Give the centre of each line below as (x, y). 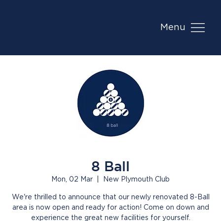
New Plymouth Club (136, 180)
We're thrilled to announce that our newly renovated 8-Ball (110, 197)
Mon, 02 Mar (72, 180)
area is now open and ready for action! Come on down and (110, 208)
